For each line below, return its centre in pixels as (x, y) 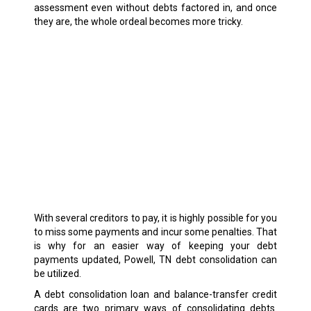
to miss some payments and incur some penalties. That (155, 232)
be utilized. (57, 274)
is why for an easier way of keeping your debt (155, 246)
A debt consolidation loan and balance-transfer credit (155, 295)
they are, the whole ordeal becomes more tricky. (138, 22)
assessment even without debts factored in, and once (155, 8)
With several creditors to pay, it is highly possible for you (155, 218)
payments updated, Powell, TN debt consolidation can (155, 260)
